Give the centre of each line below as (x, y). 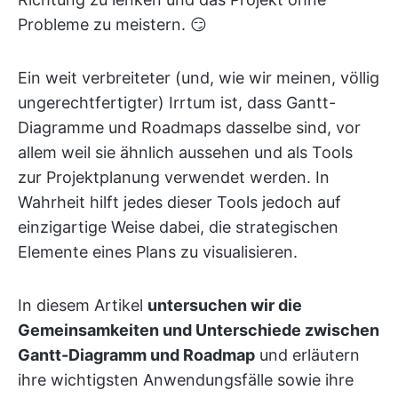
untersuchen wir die (225, 305)
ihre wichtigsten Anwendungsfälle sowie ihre (186, 380)
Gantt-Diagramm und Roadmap (136, 355)
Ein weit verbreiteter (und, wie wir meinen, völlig (199, 78)
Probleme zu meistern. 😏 (112, 24)
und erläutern (307, 355)
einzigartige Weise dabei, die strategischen (178, 227)
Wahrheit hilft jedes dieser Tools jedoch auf (179, 202)
